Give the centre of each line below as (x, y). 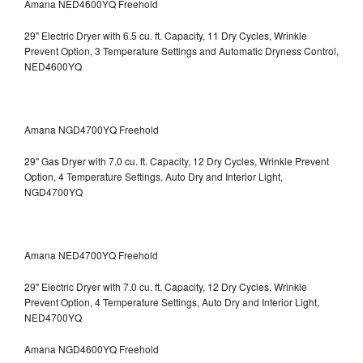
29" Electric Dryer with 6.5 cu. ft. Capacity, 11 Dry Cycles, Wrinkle (166, 35)
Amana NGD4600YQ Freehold (92, 348)
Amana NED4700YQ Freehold (91, 254)
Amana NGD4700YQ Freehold (92, 129)
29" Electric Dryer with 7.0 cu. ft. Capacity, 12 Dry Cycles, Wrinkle (166, 286)
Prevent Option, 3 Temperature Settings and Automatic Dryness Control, (181, 50)
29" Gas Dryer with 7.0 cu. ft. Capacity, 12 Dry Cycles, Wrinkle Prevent (177, 160)
